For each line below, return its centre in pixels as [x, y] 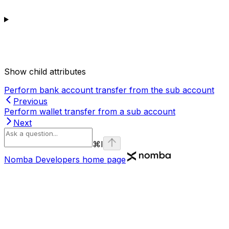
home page [103, 160]
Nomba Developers [42, 160]
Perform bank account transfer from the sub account [109, 90]
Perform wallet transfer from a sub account [90, 112]
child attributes [58, 72]
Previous [30, 101]
